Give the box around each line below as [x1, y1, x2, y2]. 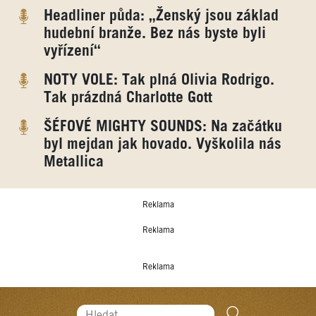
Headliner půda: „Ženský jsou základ [43, 8, 279, 23]
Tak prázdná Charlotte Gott [43, 90, 212, 105]
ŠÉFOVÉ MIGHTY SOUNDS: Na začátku [43, 119, 282, 134]
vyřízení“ [43, 44, 101, 59]
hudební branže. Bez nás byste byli [43, 26, 266, 41]
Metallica [43, 154, 104, 169]
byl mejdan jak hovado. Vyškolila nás [43, 137, 281, 152]
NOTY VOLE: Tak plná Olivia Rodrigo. [43, 73, 274, 87]
